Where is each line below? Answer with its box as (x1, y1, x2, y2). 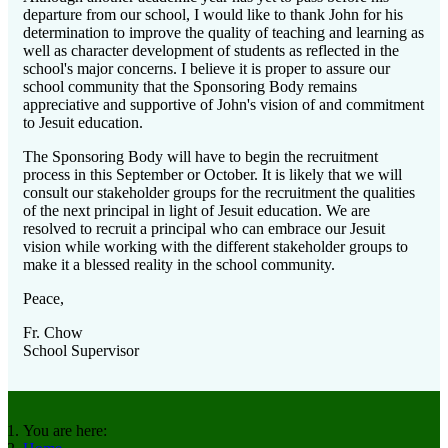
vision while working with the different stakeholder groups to (23, 238, 408, 256)
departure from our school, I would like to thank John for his (23, 6, 403, 24)
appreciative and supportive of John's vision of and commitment (23, 96, 424, 114)
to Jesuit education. (23, 114, 151, 132)
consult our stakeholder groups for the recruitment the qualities (23, 184, 415, 202)
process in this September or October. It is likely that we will (23, 166, 402, 184)
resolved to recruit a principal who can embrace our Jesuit (23, 220, 385, 238)
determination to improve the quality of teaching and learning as (23, 24, 424, 42)
